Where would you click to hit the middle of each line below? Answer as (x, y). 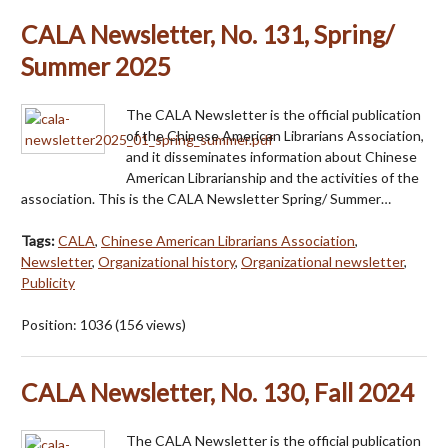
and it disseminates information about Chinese (271, 156)
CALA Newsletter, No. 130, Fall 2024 (217, 392)
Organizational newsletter (322, 261)
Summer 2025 (96, 66)
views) (164, 324)
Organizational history (166, 261)
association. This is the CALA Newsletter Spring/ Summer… (206, 198)
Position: (50, 324)
